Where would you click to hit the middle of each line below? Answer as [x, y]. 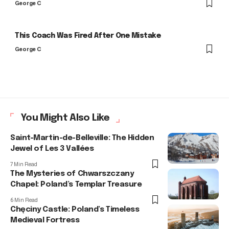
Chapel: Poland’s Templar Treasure [76, 185]
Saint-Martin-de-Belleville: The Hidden [82, 138]
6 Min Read [24, 200]
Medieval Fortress [45, 221]
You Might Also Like [65, 118]
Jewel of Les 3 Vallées [52, 149]
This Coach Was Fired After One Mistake [88, 36]
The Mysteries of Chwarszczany [72, 174]
